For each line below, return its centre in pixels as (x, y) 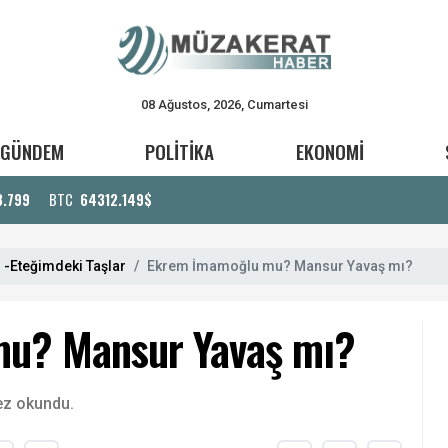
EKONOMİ (329, 151)
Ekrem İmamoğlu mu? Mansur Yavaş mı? (280, 266)
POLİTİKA (180, 151)
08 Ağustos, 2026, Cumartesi (224, 104)
